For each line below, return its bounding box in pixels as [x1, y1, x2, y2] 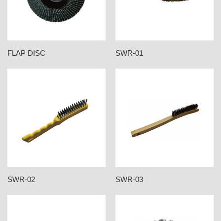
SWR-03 [115, 175, 143, 184]
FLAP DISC [7, 49, 45, 57]
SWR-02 [7, 175, 35, 184]
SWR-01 [115, 49, 143, 57]
